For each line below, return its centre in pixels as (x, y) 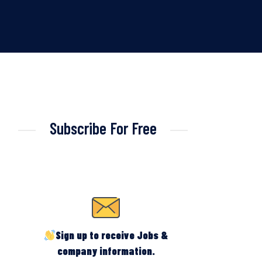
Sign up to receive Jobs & (112, 235)
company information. (106, 251)
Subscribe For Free (103, 128)
